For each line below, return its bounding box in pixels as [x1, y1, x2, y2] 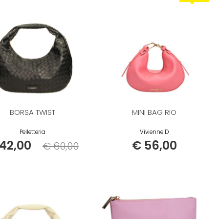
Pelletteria [20, 128, 46, 136]
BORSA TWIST [10, 107, 56, 118]
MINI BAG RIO [132, 107, 177, 118]
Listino [32, 140, 56, 150]
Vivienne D [140, 128, 169, 136]
